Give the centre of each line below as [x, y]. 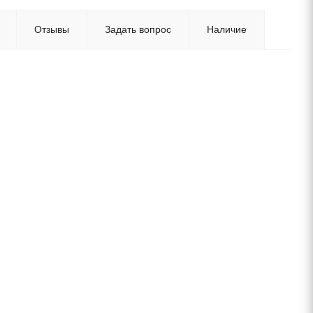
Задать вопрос [138, 29]
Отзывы [52, 29]
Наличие [227, 29]
